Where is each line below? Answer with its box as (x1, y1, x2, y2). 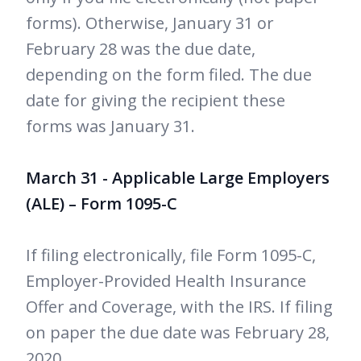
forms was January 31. (26, 115, 195, 138)
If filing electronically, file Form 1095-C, (26, 244, 316, 267)
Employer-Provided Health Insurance (26, 270, 306, 293)
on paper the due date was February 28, (26, 322, 330, 344)
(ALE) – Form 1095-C (26, 193, 177, 215)
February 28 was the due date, (26, 38, 255, 60)
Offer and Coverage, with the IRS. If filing (26, 296, 333, 318)
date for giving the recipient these (26, 89, 285, 112)
